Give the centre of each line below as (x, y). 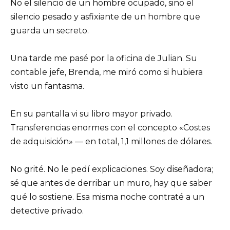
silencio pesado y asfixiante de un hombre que (105, 16)
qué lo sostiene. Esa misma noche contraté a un (107, 197)
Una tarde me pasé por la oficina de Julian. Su (104, 58)
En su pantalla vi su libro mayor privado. (91, 114)
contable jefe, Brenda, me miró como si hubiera (107, 72)
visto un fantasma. (47, 86)
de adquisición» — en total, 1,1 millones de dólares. (111, 142)
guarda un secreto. (50, 30)
